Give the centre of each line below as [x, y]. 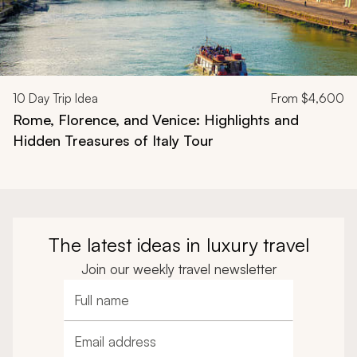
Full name [100, 308]
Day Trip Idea [62, 98]
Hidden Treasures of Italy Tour [113, 140]
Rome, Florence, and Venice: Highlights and [156, 119]
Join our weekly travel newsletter [178, 269]
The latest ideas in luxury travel [178, 244]
